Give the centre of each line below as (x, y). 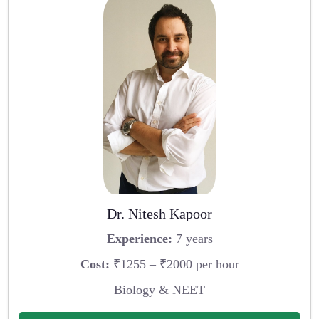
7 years (192, 239)
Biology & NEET (159, 289)
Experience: (139, 239)
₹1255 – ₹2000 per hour (174, 265)
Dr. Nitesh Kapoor (159, 213)
